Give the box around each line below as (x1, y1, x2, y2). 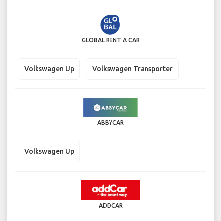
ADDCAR (98, 202, 123, 209)
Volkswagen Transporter (92, 65, 173, 73)
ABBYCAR (97, 119, 124, 126)
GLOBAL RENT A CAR (81, 37, 140, 43)
